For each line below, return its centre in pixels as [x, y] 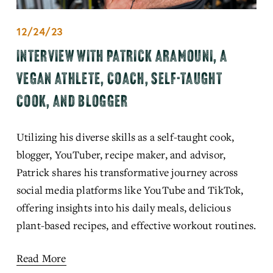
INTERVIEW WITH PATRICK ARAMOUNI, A [122, 56]
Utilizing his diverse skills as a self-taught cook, [125, 136]
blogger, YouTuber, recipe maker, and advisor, [121, 154]
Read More [41, 258]
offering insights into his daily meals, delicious [123, 207]
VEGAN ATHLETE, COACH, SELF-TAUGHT [119, 78]
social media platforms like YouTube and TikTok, [130, 190]
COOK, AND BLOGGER [72, 101]
